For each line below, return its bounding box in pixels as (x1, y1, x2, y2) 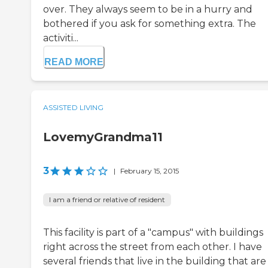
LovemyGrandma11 (43, 130, 163, 145)
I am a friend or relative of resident (49, 195, 165, 205)
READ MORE (44, 57, 103, 68)
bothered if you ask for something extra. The (43, 18, 256, 30)
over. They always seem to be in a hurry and (43, 4, 252, 16)
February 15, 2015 (120, 166, 179, 176)
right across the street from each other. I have (43, 241, 262, 253)
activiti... (43, 32, 78, 44)
